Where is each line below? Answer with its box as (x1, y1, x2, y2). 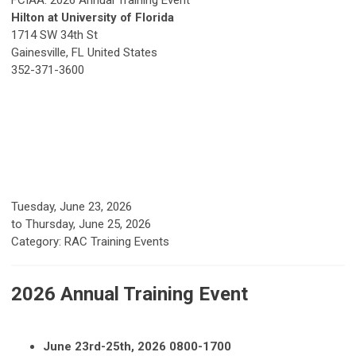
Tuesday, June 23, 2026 (11, 199, 132, 215)
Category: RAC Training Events (11, 234, 169, 250)
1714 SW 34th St (11, 28, 98, 43)
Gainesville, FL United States (11, 45, 157, 60)
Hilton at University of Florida (11, 10, 174, 25)
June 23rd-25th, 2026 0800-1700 (43, 339, 231, 354)
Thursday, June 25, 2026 (25, 217, 151, 232)
